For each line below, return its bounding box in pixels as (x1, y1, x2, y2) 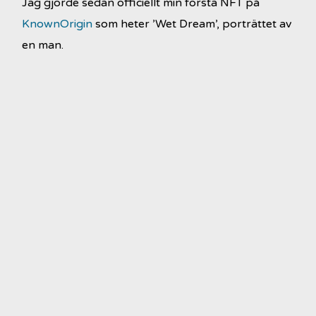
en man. (22, 37, 64, 52)
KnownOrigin (22, 16, 93, 31)
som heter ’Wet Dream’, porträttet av (92, 16, 292, 31)
